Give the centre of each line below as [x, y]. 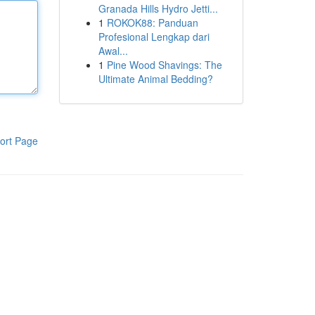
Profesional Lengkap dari [154, 37]
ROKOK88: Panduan [152, 22]
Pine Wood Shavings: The [164, 65]
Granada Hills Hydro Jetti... [158, 8]
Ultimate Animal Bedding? [155, 79]
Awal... [113, 51]
